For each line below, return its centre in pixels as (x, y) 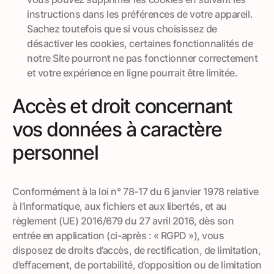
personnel (55, 152)
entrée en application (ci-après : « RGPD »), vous (118, 235)
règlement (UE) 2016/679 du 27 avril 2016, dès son (123, 220)
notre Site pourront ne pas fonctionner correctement (143, 58)
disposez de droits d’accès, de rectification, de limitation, (137, 250)
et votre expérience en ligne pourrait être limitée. (132, 72)
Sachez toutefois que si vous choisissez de (122, 28)
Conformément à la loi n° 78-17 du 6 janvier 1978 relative (135, 191)
